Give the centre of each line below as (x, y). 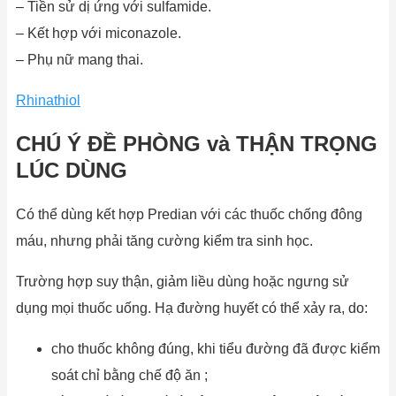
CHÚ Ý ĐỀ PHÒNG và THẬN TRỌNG (197, 144)
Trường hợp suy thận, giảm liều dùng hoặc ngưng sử (183, 282)
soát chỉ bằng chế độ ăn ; (129, 376)
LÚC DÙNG (72, 171)
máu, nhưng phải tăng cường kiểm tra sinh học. (164, 241)
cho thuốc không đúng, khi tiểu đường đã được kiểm (216, 349)
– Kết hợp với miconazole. (99, 33)
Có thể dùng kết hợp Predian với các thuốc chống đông (189, 215)
